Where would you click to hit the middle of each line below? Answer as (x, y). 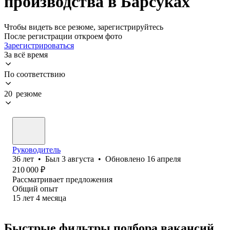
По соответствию (35, 74)
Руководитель (36, 149)
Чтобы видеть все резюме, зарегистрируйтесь (84, 27)
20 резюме (23, 93)
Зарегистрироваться (39, 45)
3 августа (78, 159)
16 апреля (164, 159)
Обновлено (126, 159)
